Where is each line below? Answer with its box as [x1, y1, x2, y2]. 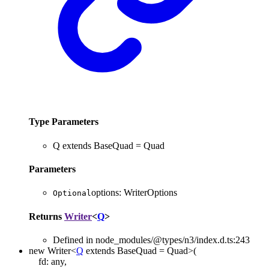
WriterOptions [124, 187, 177, 198]
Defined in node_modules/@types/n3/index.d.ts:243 [53, 234, 250, 245]
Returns [29, 211, 64, 222]
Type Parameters [29, 116, 98, 127]
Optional [53, 189, 91, 198]
